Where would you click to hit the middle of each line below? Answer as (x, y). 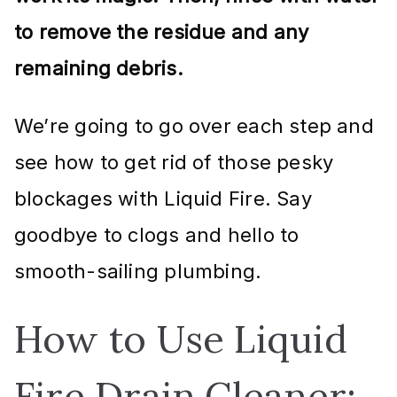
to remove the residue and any (162, 31)
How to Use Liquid (181, 339)
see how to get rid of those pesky (174, 162)
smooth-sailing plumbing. (138, 271)
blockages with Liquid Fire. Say (163, 198)
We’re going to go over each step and (194, 125)
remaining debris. (99, 68)
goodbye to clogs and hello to (157, 234)
